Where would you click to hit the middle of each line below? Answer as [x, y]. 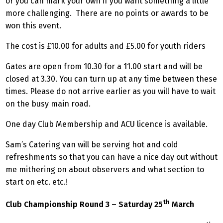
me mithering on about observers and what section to [105, 169]
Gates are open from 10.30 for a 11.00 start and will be [104, 66]
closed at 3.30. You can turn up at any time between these [111, 79]
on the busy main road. [48, 104]
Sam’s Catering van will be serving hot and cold [92, 144]
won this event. [33, 25]
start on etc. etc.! [37, 182]
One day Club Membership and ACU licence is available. [107, 124]
